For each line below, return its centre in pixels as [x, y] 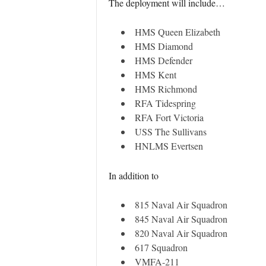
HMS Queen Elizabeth [177, 32]
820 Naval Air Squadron [181, 233]
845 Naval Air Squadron [181, 219]
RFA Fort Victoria [169, 117]
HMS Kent [155, 75]
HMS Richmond [166, 89]
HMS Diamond [164, 46]
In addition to [133, 175]
